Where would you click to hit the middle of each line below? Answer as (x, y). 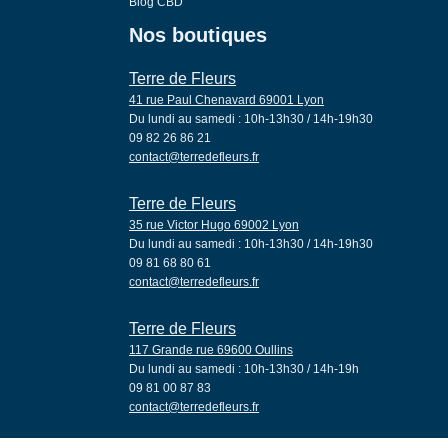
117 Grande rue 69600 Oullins (211, 349)
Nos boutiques (198, 34)
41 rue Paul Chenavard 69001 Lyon (227, 99)
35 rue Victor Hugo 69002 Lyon (214, 224)
